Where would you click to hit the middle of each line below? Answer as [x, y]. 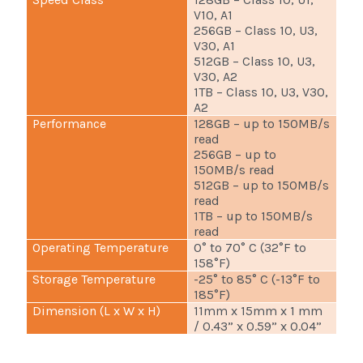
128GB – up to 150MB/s [262, 124]
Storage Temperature [94, 280]
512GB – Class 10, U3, [255, 62]
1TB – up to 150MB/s [254, 216]
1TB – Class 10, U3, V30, [261, 92]
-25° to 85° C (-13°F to [257, 280]
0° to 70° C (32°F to [250, 248]
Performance [70, 124]
